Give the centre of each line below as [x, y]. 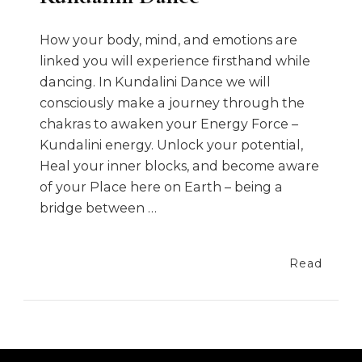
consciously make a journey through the [172, 103]
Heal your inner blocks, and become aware [179, 166]
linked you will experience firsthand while [175, 61]
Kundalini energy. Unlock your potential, [171, 145]
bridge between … [98, 208]
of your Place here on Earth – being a [161, 187]
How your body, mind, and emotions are [168, 40]
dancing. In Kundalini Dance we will [155, 82]
